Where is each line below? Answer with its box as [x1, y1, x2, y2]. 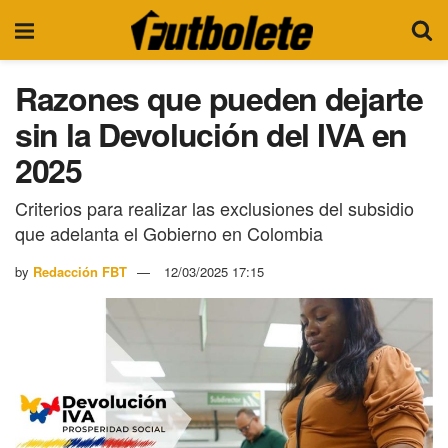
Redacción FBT [33, 261, 127, 281]
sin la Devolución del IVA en [15, 111, 408, 157]
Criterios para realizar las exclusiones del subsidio [15, 194, 414, 221]
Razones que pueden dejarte [15, 75, 423, 121]
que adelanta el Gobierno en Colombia [15, 219, 323, 246]
